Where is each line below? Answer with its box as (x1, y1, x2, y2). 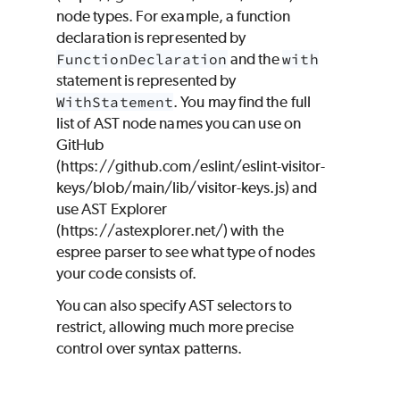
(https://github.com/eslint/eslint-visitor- (56, 156, 326, 175)
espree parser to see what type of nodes (56, 242, 316, 261)
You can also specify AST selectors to (56, 296, 292, 314)
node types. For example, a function (56, 6, 290, 25)
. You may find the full (173, 92, 311, 111)
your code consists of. (56, 263, 196, 282)
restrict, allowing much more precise (56, 317, 294, 336)
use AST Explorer (56, 199, 168, 218)
